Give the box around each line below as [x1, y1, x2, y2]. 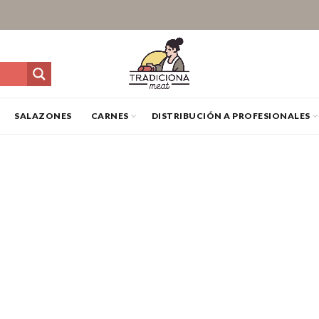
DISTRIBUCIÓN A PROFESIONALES [151, 110, 310, 121]
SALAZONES [14, 110, 72, 121]
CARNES [90, 110, 129, 121]
